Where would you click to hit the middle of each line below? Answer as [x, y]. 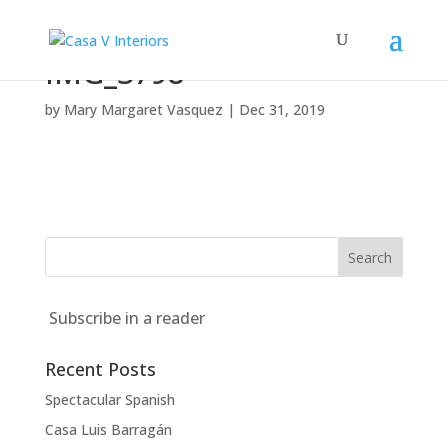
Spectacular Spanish [109, 399]
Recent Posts [100, 369]
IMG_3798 [114, 72]
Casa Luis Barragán [108, 429]
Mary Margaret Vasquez [143, 109]
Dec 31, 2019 [281, 109]
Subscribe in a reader [126, 318]
